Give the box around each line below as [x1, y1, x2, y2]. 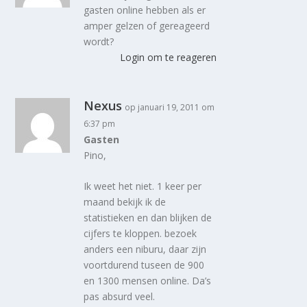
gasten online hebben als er [84, 3, 206, 16]
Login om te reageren [119, 50, 217, 64]
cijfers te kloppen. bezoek [84, 227, 197, 241]
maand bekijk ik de [84, 195, 167, 209]
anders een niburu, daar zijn [84, 243, 207, 256]
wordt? [84, 34, 114, 48]
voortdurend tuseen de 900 [84, 258, 205, 272]
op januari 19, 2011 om [125, 101, 215, 113]
